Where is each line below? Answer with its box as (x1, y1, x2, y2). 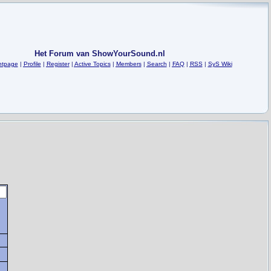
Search (146, 60, 167, 67)
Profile (23, 60, 41, 67)
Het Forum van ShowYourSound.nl (34, 49, 165, 58)
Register (46, 60, 70, 67)
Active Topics (74, 60, 111, 67)
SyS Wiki (207, 60, 232, 67)
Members (116, 60, 142, 67)
